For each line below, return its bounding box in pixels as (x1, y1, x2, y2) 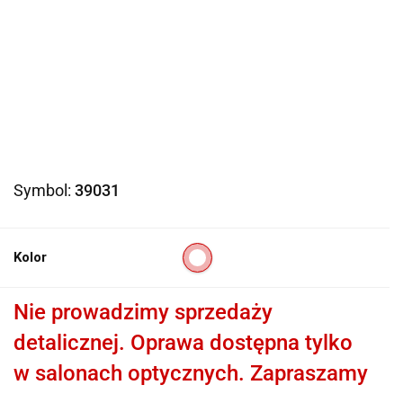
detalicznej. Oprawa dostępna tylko (13, 330, 353, 355)
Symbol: (13, 181, 75, 200)
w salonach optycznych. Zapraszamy (13, 361, 368, 386)
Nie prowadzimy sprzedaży (13, 300, 273, 325)
